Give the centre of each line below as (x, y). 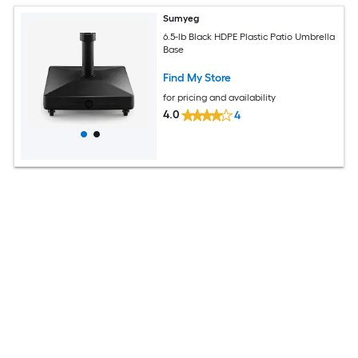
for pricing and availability (220, 97)
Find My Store (197, 78)
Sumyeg (181, 18)
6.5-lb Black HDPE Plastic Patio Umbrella (249, 36)
